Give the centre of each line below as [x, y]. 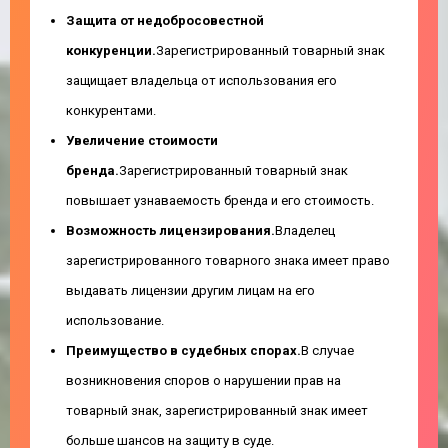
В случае [327, 350]
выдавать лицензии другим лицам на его [190, 290]
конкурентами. [111, 110]
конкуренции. [111, 50]
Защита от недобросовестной [165, 20]
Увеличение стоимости [142, 140]
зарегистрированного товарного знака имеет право [228, 260]
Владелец [305, 230]
